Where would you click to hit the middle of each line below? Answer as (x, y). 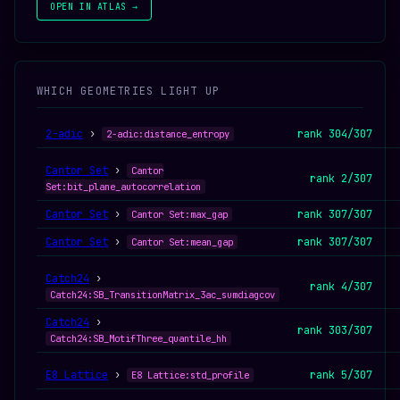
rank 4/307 (341, 287)
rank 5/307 (341, 375)
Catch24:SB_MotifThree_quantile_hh (138, 338)
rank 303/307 (335, 330)
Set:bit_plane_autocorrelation (123, 187)
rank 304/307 (335, 134)
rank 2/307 (341, 179)
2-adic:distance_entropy (168, 134)
